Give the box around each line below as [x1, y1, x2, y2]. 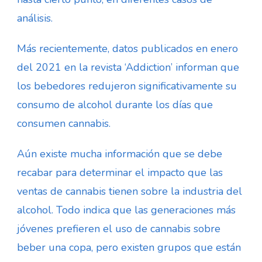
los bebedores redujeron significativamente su [17, 78, 237, 93]
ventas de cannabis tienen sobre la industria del [17, 184, 242, 198]
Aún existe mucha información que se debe [17, 146, 222, 161]
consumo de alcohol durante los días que [17, 97, 213, 112]
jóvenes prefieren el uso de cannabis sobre [17, 221, 220, 236]
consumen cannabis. [17, 116, 111, 130]
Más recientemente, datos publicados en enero [17, 41, 238, 56]
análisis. [17, 11, 53, 25]
